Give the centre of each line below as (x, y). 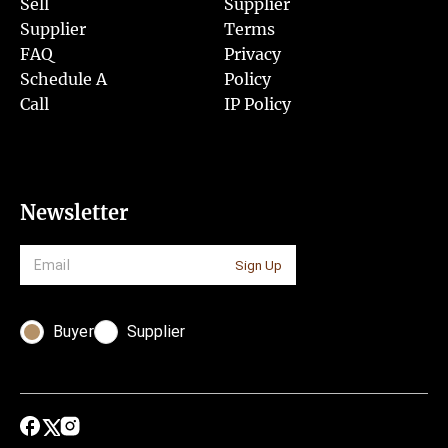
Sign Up (258, 265)
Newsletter (74, 212)
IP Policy (257, 104)
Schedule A (63, 79)
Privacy (252, 54)
